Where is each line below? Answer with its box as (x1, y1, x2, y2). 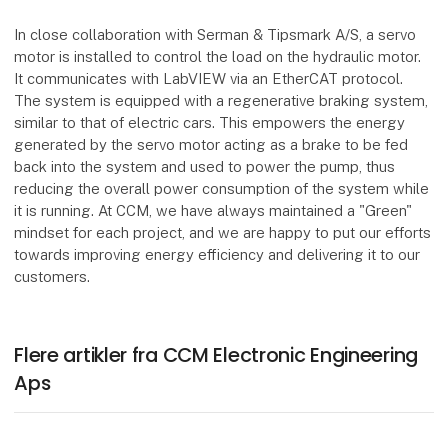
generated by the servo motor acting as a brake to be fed (14, 135, 409, 153)
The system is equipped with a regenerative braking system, (14, 91, 429, 109)
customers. (14, 267, 91, 285)
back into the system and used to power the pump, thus (14, 157, 396, 175)
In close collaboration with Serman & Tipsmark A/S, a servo (14, 25, 417, 43)
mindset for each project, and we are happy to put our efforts (14, 223, 432, 241)
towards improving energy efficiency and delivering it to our (14, 245, 421, 263)
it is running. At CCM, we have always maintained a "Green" (14, 201, 413, 219)
